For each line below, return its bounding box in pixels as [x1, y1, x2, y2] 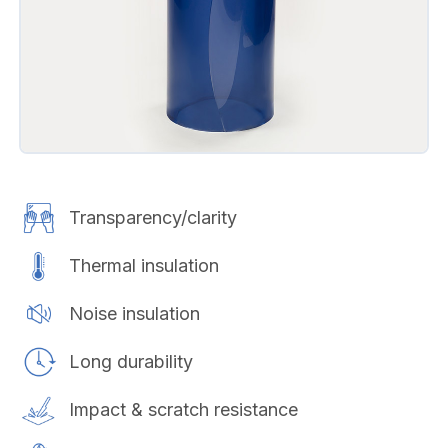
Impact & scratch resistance [68, 399, 298, 420]
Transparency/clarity [68, 207, 237, 228]
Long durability [68, 351, 193, 372]
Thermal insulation [68, 255, 219, 276]
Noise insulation [68, 303, 200, 324]
